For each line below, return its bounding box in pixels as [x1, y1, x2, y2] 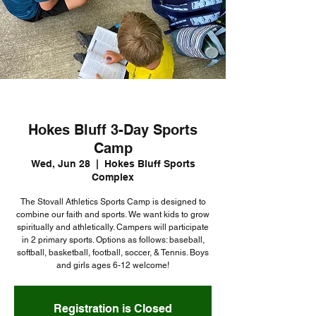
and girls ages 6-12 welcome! [56, 260, 169, 271]
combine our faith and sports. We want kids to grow [16, 209, 209, 220]
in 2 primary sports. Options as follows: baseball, [21, 235, 205, 245]
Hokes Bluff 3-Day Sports [28, 121, 197, 139]
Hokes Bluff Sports [104, 158, 195, 170]
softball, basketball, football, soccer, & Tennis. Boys [17, 248, 209, 258]
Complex [92, 171, 134, 183]
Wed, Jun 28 [30, 158, 90, 170]
